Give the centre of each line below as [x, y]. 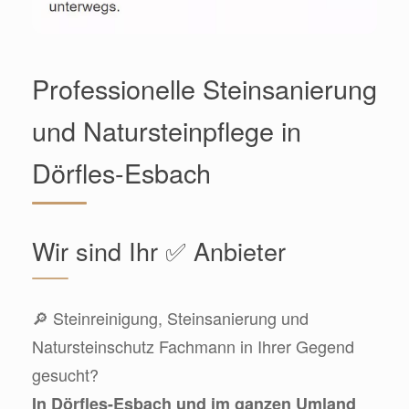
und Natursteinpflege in [167, 130]
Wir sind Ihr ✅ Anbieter [159, 250]
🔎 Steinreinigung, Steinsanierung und [170, 317]
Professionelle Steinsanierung [204, 88]
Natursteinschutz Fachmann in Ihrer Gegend [193, 346]
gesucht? [65, 374]
